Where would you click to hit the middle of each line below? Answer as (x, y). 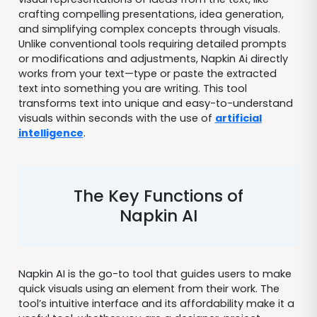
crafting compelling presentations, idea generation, (151, 14)
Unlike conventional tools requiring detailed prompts (152, 44)
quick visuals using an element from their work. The (149, 288)
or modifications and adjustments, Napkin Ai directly (153, 58)
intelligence (51, 133)
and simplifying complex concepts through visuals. (149, 29)
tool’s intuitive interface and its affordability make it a (156, 303)
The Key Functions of (158, 196)
